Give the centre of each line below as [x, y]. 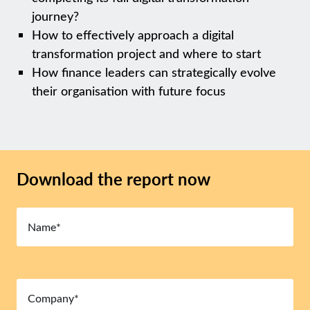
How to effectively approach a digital [133, 35]
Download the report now [113, 179]
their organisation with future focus [129, 91]
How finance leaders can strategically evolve [154, 72]
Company [37, 281]
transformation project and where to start [147, 53]
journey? [56, 16]
